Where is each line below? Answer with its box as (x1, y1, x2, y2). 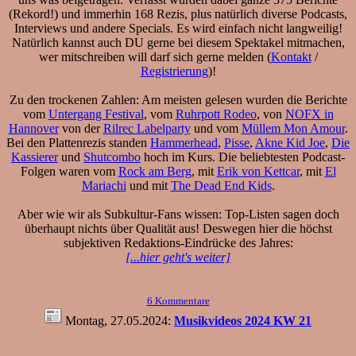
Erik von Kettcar (216, 164, 300, 178)
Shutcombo (83, 149, 141, 164)
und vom (190, 121, 242, 135)
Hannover (8, 121, 59, 135)
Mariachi (81, 178, 126, 192)
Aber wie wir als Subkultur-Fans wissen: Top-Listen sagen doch (17, 207, 339, 221)
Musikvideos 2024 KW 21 (174, 313, 311, 327)
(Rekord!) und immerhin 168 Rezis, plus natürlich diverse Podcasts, (9, 6, 347, 21)
